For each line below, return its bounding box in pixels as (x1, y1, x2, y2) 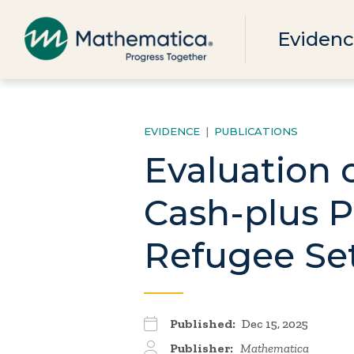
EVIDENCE (144, 125, 200, 137)
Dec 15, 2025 (239, 316, 308, 331)
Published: (170, 316, 235, 331)
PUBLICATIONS (214, 125, 298, 137)
